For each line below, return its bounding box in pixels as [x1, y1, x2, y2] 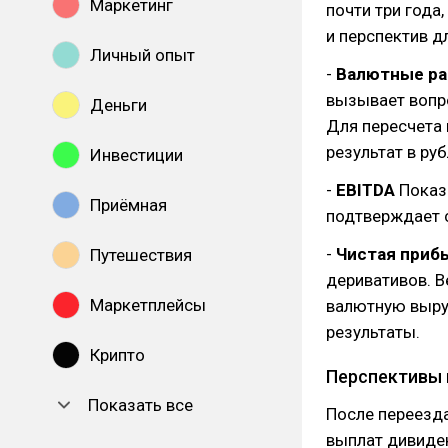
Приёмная [90, 195, 167, 215]
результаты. [326, 322, 420, 342]
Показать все [88, 395, 193, 415]
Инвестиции [90, 145, 183, 165]
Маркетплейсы [90, 295, 206, 315]
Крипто [90, 345, 145, 365]
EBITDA [336, 180, 395, 200]
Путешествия [90, 245, 192, 265]
